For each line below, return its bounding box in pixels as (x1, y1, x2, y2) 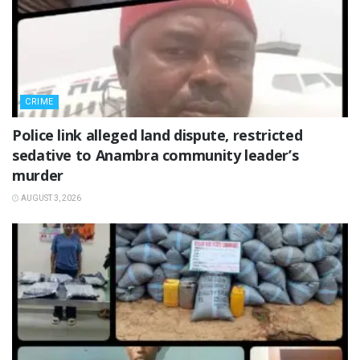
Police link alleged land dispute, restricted (12, 125, 303, 145)
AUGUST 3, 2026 (19, 194, 81, 203)
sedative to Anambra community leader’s (12, 145, 299, 166)
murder (12, 166, 63, 186)
